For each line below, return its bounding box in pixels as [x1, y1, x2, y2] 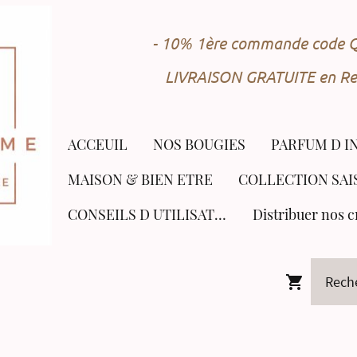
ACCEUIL [68, 134, 128, 154]
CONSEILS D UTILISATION [214, 204, 227, 224]
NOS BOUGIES [153, 134, 246, 154]
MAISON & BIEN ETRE [68, 169, 214, 189]
